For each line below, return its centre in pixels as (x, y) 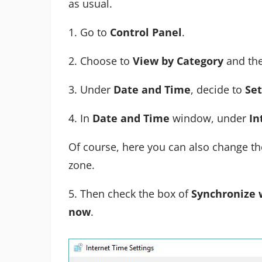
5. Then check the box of (130, 193)
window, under (211, 118)
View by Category (178, 61)
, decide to (218, 89)
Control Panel (146, 32)
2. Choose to (101, 61)
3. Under (91, 89)
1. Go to (89, 32)
